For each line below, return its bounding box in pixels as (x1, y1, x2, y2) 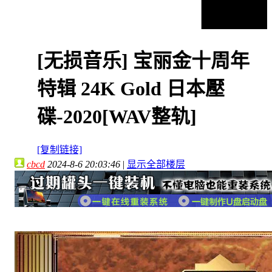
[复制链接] (37, 144, 82, 155)
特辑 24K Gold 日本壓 (37, 77, 225, 100)
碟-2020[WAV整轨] (37, 105, 197, 127)
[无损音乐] (37, 49, 133, 72)
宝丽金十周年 (133, 49, 250, 72)
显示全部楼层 (127, 158, 185, 169)
